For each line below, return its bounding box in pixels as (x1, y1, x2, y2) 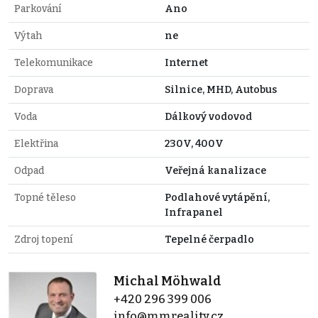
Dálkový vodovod (165, 111, 252, 124)
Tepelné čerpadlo (165, 234, 254, 246)
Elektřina (14, 138, 58, 150)
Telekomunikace (14, 57, 93, 70)
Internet (165, 57, 208, 70)
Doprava (14, 84, 53, 97)
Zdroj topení (14, 234, 72, 246)
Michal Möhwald (114, 273, 222, 290)
